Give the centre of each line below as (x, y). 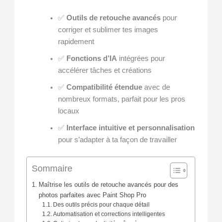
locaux (68, 111)
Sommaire (52, 168)
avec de (156, 87)
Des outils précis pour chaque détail (102, 205)
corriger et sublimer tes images (108, 30)
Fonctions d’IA (91, 59)
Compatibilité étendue (104, 87)
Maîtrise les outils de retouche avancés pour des (108, 185)
